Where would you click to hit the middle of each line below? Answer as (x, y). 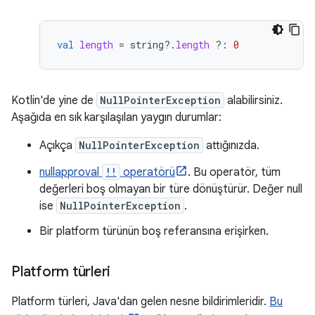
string (147, 45)
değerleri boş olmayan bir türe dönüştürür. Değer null (171, 189)
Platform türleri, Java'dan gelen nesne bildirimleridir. (140, 302)
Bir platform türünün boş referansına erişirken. (154, 232)
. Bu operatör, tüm (234, 173)
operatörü (148, 173)
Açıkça (57, 146)
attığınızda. (231, 146)
